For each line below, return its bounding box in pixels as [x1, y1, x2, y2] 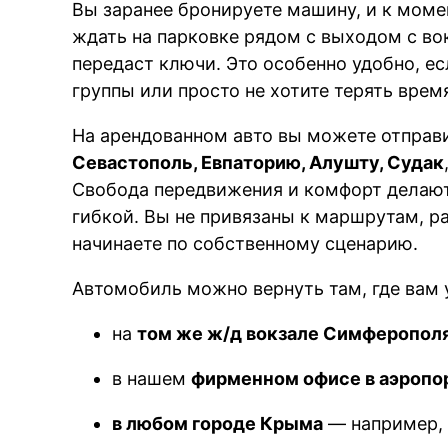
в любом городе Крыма [112, 412, 324, 434]
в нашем [112, 367, 192, 389]
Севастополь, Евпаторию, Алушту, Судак [72, 151, 445, 173]
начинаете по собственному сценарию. [72, 232, 419, 254]
